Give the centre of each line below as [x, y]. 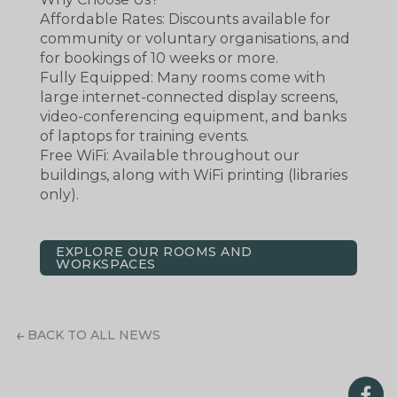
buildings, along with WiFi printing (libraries [194, 175]
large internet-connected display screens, [189, 97]
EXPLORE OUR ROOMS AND [155, 251]
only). [59, 195]
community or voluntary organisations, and [195, 39]
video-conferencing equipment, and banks [193, 117]
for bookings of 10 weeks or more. [159, 58]
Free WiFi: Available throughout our [170, 156]
